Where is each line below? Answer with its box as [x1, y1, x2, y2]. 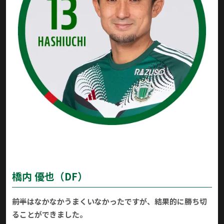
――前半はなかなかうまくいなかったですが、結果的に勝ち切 [12, 196, 207, 207]
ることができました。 [12, 209, 87, 220]
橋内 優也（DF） [12, 169, 87, 184]
